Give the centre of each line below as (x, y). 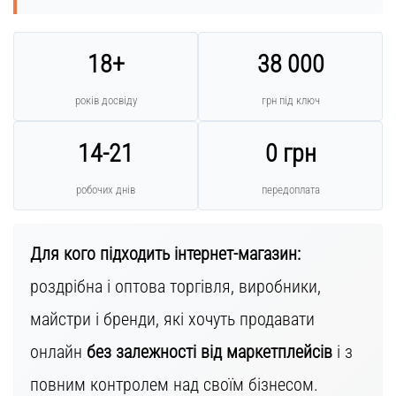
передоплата (290, 189)
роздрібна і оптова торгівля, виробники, (175, 286)
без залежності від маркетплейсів (209, 351)
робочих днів (106, 189)
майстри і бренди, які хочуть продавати (172, 319)
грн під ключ (290, 100)
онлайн (58, 351)
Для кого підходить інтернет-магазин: (165, 253)
